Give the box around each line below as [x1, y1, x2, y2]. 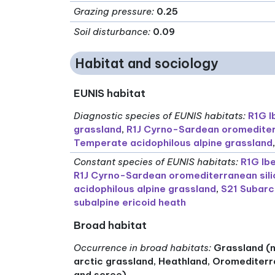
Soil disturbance [74, 26, 149, 38]
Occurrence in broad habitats [74, 242, 209, 254]
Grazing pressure [74, 6, 152, 18]
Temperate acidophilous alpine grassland [74, 137, 273, 149]
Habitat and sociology [75, 55, 219, 72]
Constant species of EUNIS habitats [74, 156, 236, 168]
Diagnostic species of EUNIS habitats [74, 110, 244, 122]
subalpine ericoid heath [74, 196, 187, 209]
